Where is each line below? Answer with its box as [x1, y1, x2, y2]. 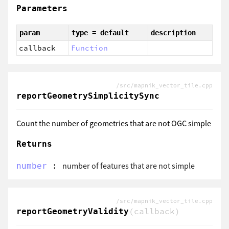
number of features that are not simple [62, 160, 195, 171]
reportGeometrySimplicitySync [16, 90, 159, 101]
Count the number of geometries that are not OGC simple [16, 118, 211, 128]
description [151, 28, 196, 37]
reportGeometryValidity [16, 206, 129, 216]
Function [71, 43, 108, 53]
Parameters [16, 3, 67, 13]
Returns [16, 139, 52, 149]
